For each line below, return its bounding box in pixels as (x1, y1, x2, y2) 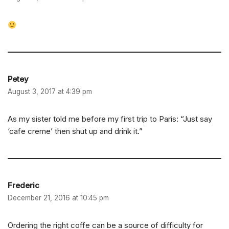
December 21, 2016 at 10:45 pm (8, 194, 109, 202)
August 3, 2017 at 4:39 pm (8, 87, 92, 96)
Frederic (8, 180, 39, 191)
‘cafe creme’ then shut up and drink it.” (8, 126, 143, 136)
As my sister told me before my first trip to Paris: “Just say (8, 114, 212, 124)
